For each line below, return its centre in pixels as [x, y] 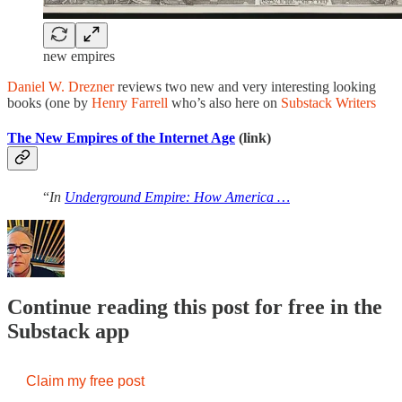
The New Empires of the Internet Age [121, 138]
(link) [253, 138]
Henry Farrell [130, 102]
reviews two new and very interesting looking [245, 86]
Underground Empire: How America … [177, 197]
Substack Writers [328, 102]
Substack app [68, 332]
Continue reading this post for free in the [195, 307]
